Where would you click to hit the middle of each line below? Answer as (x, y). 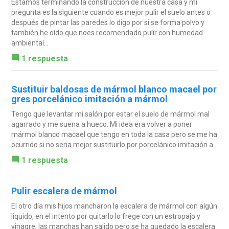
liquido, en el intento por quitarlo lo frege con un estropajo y (106, 216)
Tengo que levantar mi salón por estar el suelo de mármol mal (110, 114)
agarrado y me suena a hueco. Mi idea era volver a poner (101, 124)
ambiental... (30, 43)
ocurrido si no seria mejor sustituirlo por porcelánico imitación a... (114, 144)
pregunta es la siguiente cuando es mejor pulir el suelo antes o (111, 12)
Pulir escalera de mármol (64, 191)
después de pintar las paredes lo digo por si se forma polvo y (108, 22)
